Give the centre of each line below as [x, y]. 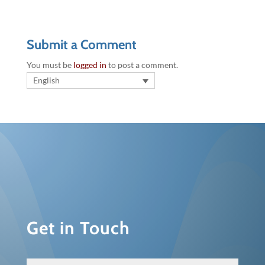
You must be [50, 65]
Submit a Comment [81, 45]
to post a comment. [142, 65]
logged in [90, 65]
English [46, 80]
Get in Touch [78, 228]
